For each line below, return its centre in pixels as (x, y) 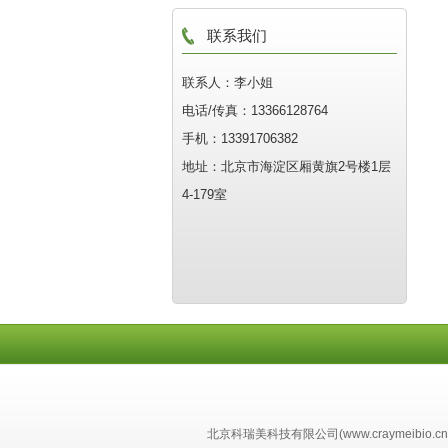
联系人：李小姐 (227, 82)
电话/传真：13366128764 (255, 110)
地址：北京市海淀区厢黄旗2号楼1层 (286, 166)
